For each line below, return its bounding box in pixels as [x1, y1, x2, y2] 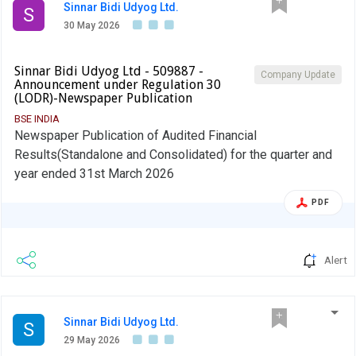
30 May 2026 [64, 20, 120, 32]
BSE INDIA [14, 113, 60, 126]
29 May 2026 [64, 335, 120, 346]
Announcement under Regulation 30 [14, 77, 221, 93]
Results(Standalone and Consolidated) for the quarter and [14, 147, 332, 163]
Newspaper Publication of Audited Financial [14, 128, 257, 144]
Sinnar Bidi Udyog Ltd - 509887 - [14, 64, 203, 79]
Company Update [261, 69, 335, 81]
